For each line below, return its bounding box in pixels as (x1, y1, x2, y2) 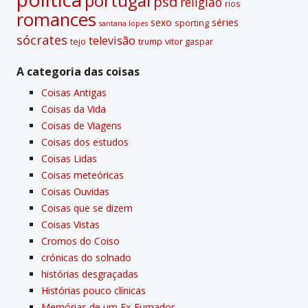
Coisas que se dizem (41, 201, 133, 214)
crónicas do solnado (41, 250, 131, 264)
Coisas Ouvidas (41, 184, 109, 198)
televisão (89, 32, 135, 48)
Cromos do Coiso (41, 234, 120, 247)
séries (212, 15, 239, 29)
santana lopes (99, 18, 148, 28)
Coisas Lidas (41, 151, 97, 165)
